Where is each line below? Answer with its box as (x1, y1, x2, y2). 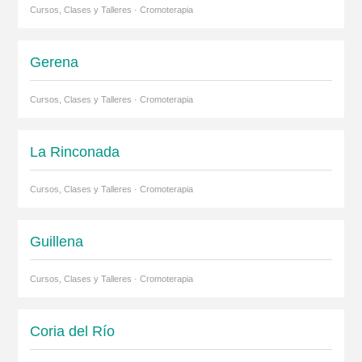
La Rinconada (29, 144, 120, 160)
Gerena (29, 54, 78, 70)
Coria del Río (29, 323, 115, 339)
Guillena (29, 234, 83, 250)
